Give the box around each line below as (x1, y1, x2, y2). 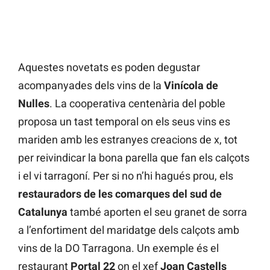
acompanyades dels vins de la (18, 79, 164, 92)
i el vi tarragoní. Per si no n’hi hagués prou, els (18, 169, 233, 183)
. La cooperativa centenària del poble (49, 97, 225, 110)
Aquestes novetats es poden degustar (18, 61, 200, 74)
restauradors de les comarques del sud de (18, 187, 222, 201)
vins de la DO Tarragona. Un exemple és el (18, 242, 219, 255)
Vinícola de (164, 79, 218, 92)
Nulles (18, 97, 49, 110)
